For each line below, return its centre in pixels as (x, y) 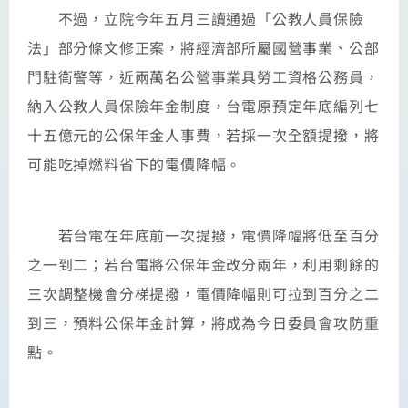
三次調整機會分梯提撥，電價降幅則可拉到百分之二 (204, 293)
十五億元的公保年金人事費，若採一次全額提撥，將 (204, 134)
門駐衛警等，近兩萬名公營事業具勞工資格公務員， (204, 76)
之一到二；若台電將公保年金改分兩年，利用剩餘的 (204, 264)
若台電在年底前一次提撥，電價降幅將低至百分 (204, 235)
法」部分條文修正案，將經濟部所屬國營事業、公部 (204, 47)
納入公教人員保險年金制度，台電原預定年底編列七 (204, 105)
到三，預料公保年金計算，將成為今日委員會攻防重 (204, 322)
